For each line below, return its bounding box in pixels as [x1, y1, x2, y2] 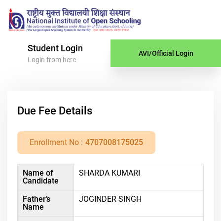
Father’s [23, 194, 50, 204]
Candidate [23, 176, 59, 186]
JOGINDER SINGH [79, 194, 142, 204]
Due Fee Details [17, 105, 92, 117]
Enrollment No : [30, 138, 83, 147]
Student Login [28, 42, 83, 53]
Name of [23, 168, 53, 178]
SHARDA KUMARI [79, 168, 140, 178]
